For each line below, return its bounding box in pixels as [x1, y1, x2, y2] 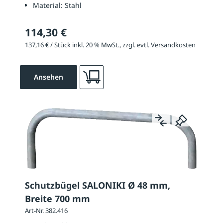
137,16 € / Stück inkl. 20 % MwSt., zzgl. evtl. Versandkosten [25, 40, 196, 50]
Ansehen [34, 72, 63, 82]
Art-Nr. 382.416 [25, 206, 68, 216]
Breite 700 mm [25, 193, 90, 205]
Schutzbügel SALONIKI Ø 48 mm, [25, 179, 170, 192]
